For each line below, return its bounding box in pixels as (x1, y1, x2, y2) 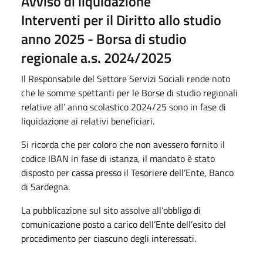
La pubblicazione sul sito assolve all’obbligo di (21, 203, 201, 217)
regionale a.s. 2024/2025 (21, 47, 171, 68)
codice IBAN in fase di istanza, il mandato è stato (21, 151, 215, 166)
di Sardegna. (21, 180, 70, 194)
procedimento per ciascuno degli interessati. (21, 231, 196, 245)
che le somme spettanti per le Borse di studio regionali (21, 86, 238, 100)
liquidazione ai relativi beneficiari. (21, 114, 154, 128)
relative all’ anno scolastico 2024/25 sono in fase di (21, 100, 226, 114)
